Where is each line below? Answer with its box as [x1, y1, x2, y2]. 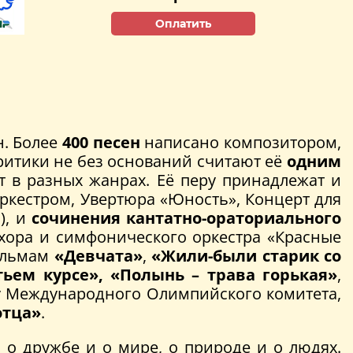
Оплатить [154, 16, 211, 31]
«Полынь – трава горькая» [110, 264, 338, 286]
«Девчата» [54, 245, 143, 267]
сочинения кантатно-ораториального [31, 207, 342, 229]
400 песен [62, 132, 140, 154]
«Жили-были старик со [151, 245, 342, 267]
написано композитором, [139, 132, 342, 154]
